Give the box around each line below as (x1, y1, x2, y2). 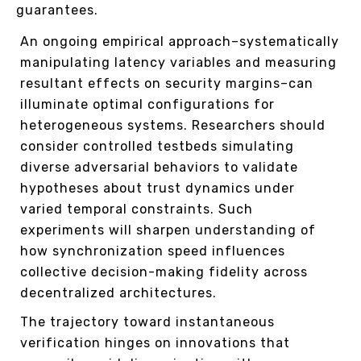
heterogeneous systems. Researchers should (20, 118, 326, 134)
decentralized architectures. (20, 285, 217, 301)
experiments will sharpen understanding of (20, 222, 316, 239)
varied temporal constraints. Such (20, 201, 253, 218)
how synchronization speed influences (20, 243, 285, 259)
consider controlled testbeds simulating (20, 139, 294, 155)
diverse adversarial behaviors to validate (20, 160, 298, 176)
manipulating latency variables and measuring (20, 55, 337, 71)
